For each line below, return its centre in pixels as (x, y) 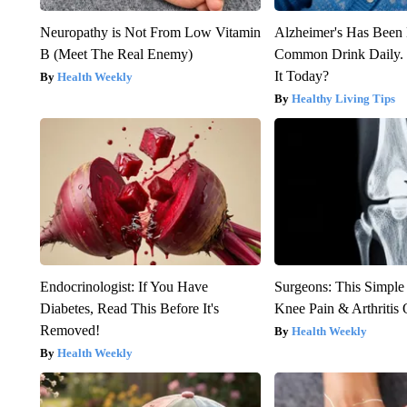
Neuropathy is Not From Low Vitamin (150, 33)
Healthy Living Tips (344, 99)
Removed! (69, 331)
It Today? (302, 76)
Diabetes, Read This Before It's (129, 309)
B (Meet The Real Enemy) (116, 55)
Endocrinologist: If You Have (124, 287)
